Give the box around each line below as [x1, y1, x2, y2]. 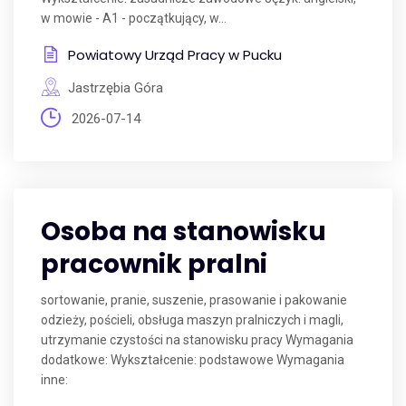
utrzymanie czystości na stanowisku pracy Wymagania [41, 333, 353, 347]
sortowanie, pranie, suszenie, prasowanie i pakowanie [41, 293, 347, 307]
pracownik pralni [41, 246, 267, 282]
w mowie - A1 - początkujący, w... [41, 11, 227, 25]
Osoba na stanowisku [41, 214, 326, 249]
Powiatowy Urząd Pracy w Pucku [68, 45, 282, 64]
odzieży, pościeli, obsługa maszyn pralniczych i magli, [41, 313, 343, 327]
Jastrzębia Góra [68, 80, 163, 96]
